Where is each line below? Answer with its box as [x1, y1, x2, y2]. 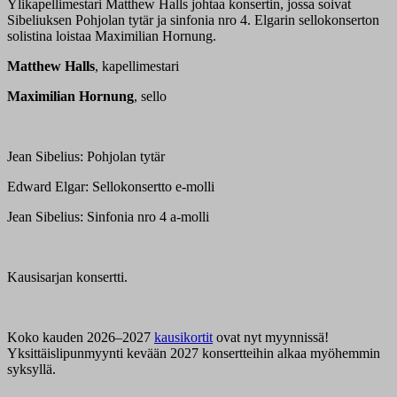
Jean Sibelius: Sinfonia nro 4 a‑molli [7, 209, 209, 225]
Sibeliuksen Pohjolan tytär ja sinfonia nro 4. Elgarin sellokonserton [7, 12, 379, 28]
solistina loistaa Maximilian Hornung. [7, 28, 216, 44]
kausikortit [154, 330, 213, 346]
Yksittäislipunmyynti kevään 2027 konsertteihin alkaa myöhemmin [7, 346, 380, 362]
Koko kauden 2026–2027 [7, 330, 154, 346]
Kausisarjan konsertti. [7, 269, 128, 285]
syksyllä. [7, 362, 56, 378]
